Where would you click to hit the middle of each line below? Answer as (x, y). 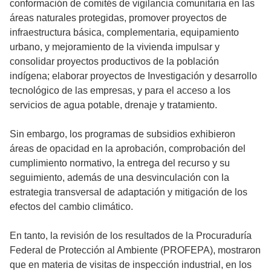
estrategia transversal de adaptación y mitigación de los (129, 192)
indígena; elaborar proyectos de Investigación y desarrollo (133, 76)
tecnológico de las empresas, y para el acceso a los (120, 90)
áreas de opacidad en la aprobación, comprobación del (128, 148)
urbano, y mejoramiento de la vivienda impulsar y (115, 47)
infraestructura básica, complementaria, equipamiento (124, 32)
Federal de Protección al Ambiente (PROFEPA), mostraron (135, 250)
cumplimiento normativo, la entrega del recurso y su (120, 163)
